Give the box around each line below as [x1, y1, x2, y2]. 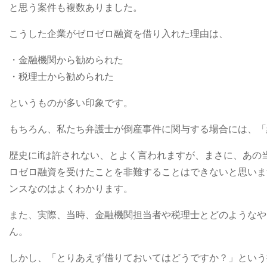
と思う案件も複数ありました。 [9, 2, 142, 13]
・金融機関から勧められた [9, 54, 123, 65]
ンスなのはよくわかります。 [9, 183, 133, 194]
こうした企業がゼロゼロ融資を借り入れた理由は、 [9, 28, 228, 39]
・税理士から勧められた [9, 71, 114, 82]
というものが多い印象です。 [9, 97, 133, 108]
